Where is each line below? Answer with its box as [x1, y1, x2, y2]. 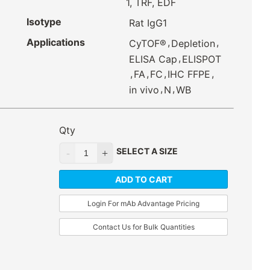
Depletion [171, 37, 215, 50]
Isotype [27, 16, 61, 28]
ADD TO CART [115, 174, 172, 185]
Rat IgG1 [128, 17, 167, 30]
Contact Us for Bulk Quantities [92, 222, 195, 232]
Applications [27, 36, 85, 49]
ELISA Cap [128, 52, 177, 65]
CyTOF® [128, 37, 166, 50]
